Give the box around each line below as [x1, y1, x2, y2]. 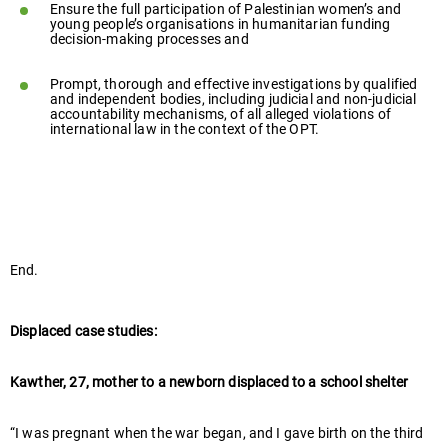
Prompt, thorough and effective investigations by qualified [50, 76, 418, 94]
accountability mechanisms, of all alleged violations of [50, 106, 391, 124]
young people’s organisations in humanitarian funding [50, 16, 391, 34]
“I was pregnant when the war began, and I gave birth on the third [10, 425, 424, 443]
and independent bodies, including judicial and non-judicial [50, 91, 417, 109]
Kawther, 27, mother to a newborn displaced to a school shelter [10, 374, 409, 392]
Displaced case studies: [10, 323, 157, 341]
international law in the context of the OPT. [50, 121, 323, 139]
